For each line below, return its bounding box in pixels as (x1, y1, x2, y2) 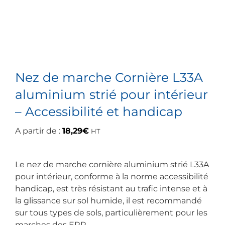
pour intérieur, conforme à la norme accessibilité (15, 171, 208, 181)
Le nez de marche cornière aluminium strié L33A (15, 159, 209, 169)
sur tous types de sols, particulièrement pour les (15, 207, 207, 217)
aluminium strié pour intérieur (15, 86, 208, 102)
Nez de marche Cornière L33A (15, 69, 203, 85)
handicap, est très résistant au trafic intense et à (15, 183, 207, 193)
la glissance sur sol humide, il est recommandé (15, 195, 202, 205)
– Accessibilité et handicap (15, 103, 182, 119)
